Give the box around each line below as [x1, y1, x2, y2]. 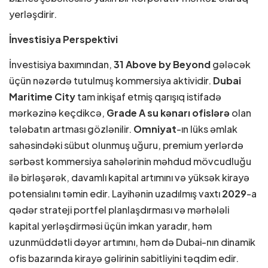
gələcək [211, 57, 251, 71]
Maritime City [9, 90, 75, 103]
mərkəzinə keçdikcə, [9, 106, 106, 119]
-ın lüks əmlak [176, 122, 237, 135]
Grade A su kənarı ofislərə [106, 106, 230, 119]
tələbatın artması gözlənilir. [9, 122, 133, 135]
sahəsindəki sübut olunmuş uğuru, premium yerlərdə [9, 138, 243, 151]
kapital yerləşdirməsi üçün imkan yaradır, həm [9, 219, 212, 232]
